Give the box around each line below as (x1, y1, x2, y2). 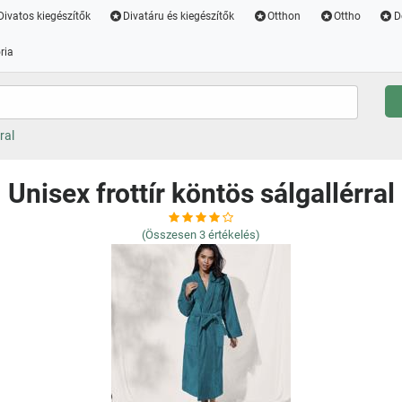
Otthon (267, 10, 301, 22)
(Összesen (142, 228, 197, 241)
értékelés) (208, 228, 260, 241)
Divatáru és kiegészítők (123, 10, 235, 22)
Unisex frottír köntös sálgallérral (7, 178, 395, 209)
